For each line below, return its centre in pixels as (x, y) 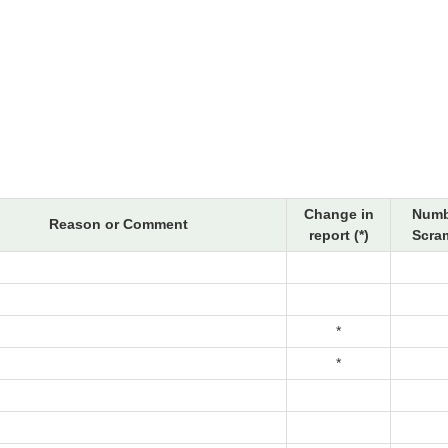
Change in (338, 214)
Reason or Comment (118, 224)
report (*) (338, 235)
